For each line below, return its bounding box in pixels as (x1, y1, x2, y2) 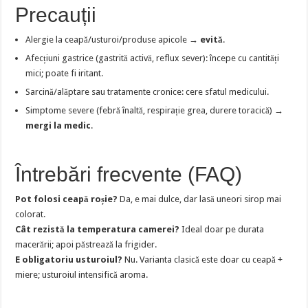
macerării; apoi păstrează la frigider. (15, 239, 157, 250)
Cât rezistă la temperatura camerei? (15, 224, 180, 235)
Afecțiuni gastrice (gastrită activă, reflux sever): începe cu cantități (25, 53, 280, 64)
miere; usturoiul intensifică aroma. (15, 269, 148, 280)
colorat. (15, 209, 46, 220)
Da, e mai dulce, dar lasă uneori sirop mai (118, 194, 282, 205)
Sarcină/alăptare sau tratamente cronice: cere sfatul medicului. (25, 87, 269, 98)
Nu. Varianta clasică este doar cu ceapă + (122, 254, 283, 265)
